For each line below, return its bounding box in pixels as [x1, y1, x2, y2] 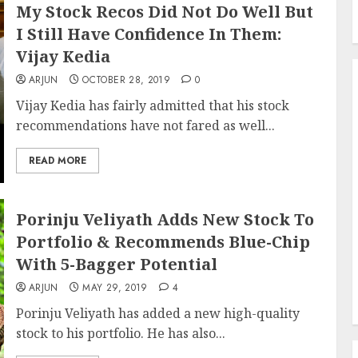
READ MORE [28, 153, 86, 168]
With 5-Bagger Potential [15, 253, 217, 275]
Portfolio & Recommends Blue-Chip [15, 231, 310, 253]
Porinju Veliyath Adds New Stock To [15, 209, 314, 230]
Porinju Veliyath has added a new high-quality [15, 304, 300, 322]
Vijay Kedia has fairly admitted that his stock [15, 97, 289, 114]
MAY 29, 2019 [82, 280, 148, 295]
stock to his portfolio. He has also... [15, 324, 225, 342]
